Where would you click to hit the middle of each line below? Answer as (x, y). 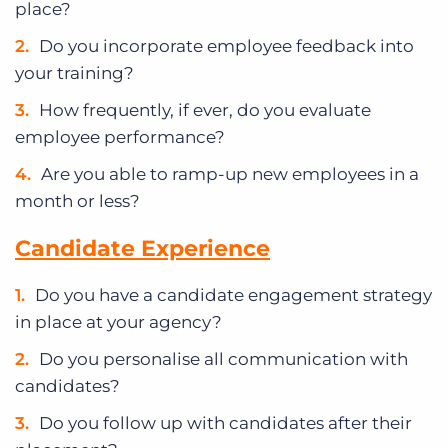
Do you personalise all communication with (223, 359)
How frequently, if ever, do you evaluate (205, 110)
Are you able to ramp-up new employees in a (230, 174)
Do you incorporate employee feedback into (226, 46)
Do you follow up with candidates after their (225, 423)
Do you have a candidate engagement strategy (233, 295)
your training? (78, 73)
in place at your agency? (118, 322)
